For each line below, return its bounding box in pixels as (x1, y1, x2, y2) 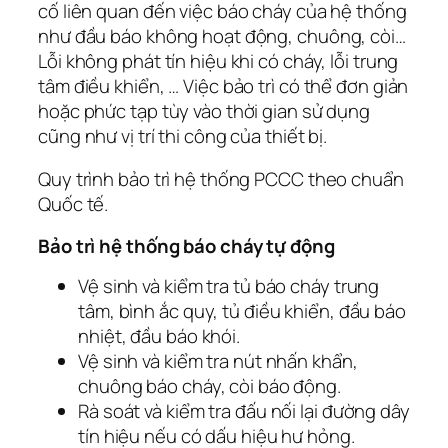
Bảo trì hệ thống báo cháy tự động (38, 232, 335, 259)
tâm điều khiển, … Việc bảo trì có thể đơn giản (38, 72, 409, 99)
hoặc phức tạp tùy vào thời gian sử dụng (38, 97, 371, 124)
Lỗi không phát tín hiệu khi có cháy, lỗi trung (38, 47, 399, 74)
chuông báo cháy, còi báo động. (78, 373, 341, 400)
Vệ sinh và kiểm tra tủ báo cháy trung (78, 273, 380, 300)
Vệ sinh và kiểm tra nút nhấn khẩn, (78, 348, 358, 375)
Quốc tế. (38, 191, 109, 218)
